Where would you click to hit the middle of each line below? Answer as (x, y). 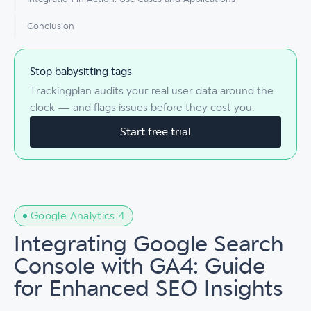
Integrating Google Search (149, 244)
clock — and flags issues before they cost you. (142, 108)
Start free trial (155, 132)
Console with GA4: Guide (140, 267)
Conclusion (51, 26)
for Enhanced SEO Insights (149, 289)
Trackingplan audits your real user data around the (152, 91)
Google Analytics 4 (78, 216)
